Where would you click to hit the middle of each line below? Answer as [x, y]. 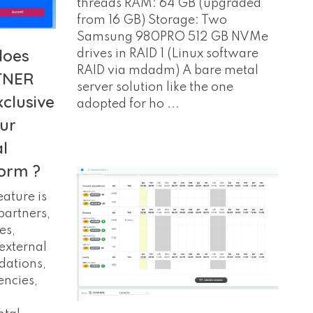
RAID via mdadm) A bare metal [167, 70]
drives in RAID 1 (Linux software [167, 53]
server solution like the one [155, 87]
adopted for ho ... [128, 104]
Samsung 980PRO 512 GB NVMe [172, 37]
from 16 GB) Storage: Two [152, 20]
